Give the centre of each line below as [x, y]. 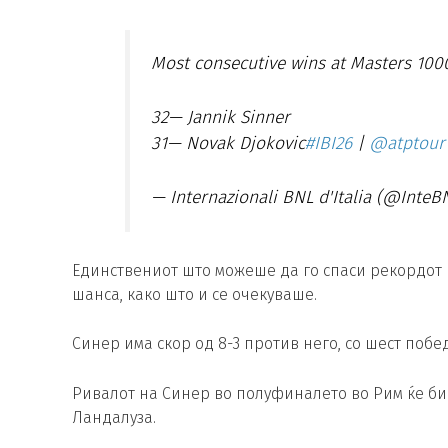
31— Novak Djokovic [227, 143]
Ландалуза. [114, 417]
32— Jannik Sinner [220, 117]
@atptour [406, 143]
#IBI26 [328, 143]
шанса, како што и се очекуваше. [194, 294]
